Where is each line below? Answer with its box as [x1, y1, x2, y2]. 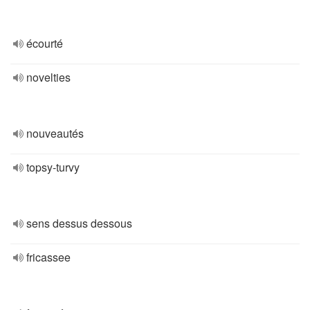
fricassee [26, 249, 71, 265]
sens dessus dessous [26, 215, 132, 231]
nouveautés [26, 125, 84, 141]
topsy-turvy [26, 159, 80, 175]
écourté [26, 35, 63, 51]
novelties [26, 69, 71, 85]
